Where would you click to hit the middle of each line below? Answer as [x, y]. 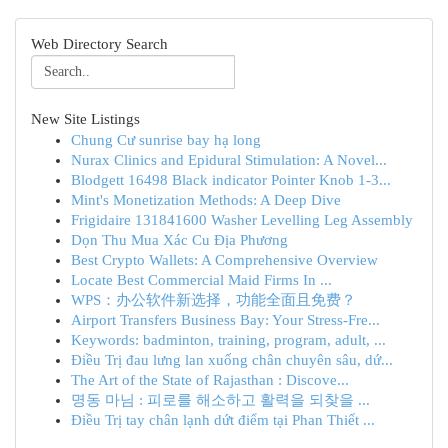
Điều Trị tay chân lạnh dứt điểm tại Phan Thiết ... [223, 420]
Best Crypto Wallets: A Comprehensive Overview [224, 260]
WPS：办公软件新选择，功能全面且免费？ [213, 300]
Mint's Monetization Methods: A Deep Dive [206, 200]
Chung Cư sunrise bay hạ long [166, 140]
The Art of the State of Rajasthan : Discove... [210, 380]
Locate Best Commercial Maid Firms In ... [201, 280]
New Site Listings [85, 119]
